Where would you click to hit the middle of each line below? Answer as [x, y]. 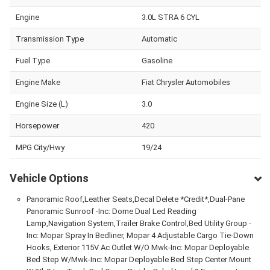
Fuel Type [33, 60]
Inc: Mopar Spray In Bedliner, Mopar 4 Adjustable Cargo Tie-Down [140, 235]
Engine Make [38, 82]
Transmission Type [50, 39]
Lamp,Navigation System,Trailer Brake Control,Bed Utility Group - [139, 223]
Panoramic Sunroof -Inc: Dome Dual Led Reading [111, 211]
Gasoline [157, 60]
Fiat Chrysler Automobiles [186, 82]
